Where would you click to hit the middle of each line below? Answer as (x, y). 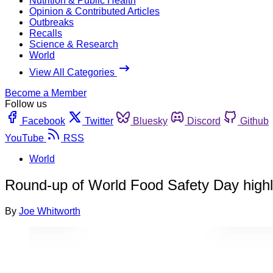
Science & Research (74, 44)
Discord (204, 121)
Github (254, 121)
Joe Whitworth (50, 211)
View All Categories (73, 72)
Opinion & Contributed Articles (94, 11)
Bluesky (150, 121)
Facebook (44, 121)
